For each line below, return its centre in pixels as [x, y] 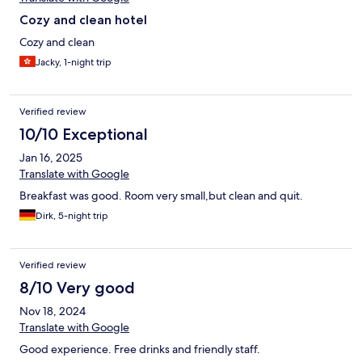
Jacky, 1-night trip [74, 63]
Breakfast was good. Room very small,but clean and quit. [161, 196]
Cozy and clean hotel [83, 20]
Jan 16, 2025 [51, 158]
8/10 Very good [77, 288]
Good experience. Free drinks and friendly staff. [140, 349]
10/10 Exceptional [84, 135]
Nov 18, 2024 [53, 311]
